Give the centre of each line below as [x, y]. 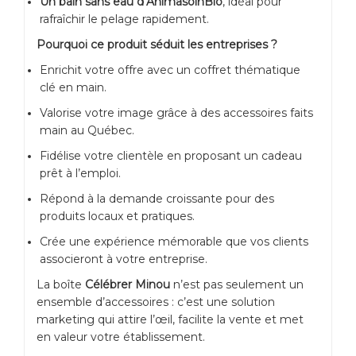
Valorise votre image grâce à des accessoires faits [176, 113]
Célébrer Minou [128, 285]
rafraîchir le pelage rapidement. [124, 19]
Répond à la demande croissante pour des [157, 199]
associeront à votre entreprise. [124, 259]
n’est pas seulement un [237, 285]
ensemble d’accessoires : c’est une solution [156, 302]
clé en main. [73, 88]
